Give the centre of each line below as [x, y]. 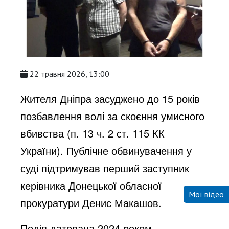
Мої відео [206, 194]
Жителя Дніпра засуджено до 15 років [110, 98]
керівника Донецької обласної [91, 185]
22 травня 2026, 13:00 [70, 73]
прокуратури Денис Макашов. [91, 202]
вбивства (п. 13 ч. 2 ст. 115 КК [93, 133]
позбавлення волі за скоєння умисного [113, 116]
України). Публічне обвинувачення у [106, 150]
